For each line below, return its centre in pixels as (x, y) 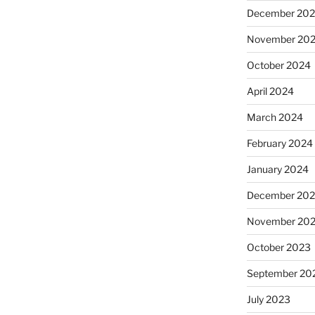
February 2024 (279, 143)
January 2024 (277, 169)
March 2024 (275, 117)
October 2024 (278, 65)
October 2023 (278, 247)
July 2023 (268, 299)
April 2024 (270, 91)
